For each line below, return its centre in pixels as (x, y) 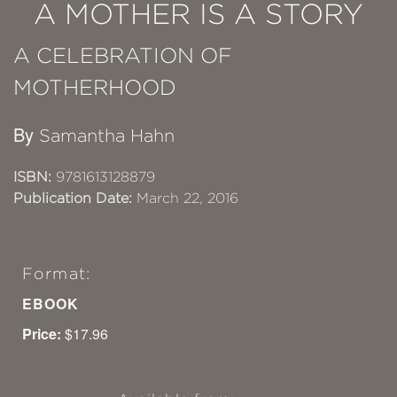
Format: (56, 274)
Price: (42, 334)
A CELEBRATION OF (123, 56)
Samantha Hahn (107, 136)
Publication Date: (73, 198)
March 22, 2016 (185, 198)
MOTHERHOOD (95, 88)
